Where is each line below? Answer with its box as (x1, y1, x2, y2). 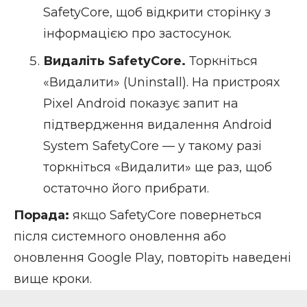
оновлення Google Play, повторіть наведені (14, 250, 291, 266)
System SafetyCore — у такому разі (42, 138, 262, 153)
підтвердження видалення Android (42, 116, 272, 132)
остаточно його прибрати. (42, 180, 209, 196)
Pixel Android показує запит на (42, 95, 238, 111)
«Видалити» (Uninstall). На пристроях (42, 74, 280, 90)
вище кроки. (14, 271, 92, 287)
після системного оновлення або (14, 229, 226, 245)
